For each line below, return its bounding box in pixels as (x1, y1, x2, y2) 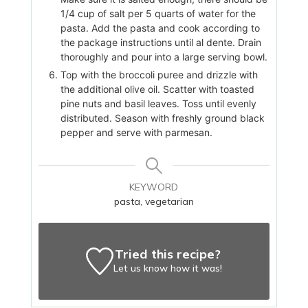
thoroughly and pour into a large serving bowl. (60, 51, 267, 63)
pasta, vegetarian (113, 195, 194, 208)
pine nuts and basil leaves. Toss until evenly (60, 98, 256, 109)
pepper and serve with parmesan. (60, 126, 212, 138)
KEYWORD (129, 181, 179, 193)
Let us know (113, 262, 168, 274)
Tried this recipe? (115, 246, 221, 262)
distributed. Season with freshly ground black (60, 112, 265, 124)
